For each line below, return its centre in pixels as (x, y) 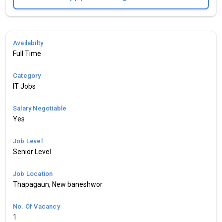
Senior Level (32, 151)
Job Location (33, 173)
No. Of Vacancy (36, 206)
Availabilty (28, 43)
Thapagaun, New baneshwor (58, 184)
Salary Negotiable (40, 108)
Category (27, 75)
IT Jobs (24, 86)
